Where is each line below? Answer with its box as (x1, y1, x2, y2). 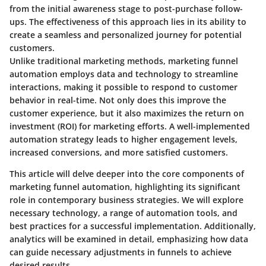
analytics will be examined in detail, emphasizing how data (9, 233, 248, 245)
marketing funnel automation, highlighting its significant (9, 180, 240, 192)
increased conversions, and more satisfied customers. (9, 146, 228, 158)
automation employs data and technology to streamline (9, 68, 238, 80)
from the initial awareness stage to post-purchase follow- (9, 2, 243, 14)
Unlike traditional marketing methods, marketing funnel (9, 55, 238, 66)
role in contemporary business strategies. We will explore (9, 194, 243, 205)
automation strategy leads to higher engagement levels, (9, 133, 237, 145)
